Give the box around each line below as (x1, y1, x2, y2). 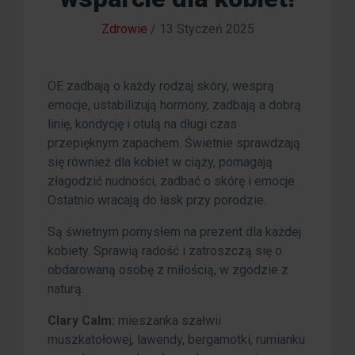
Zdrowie (101, 21, 147, 37)
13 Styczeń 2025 (158, 21, 254, 37)
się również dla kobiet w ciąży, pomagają (48, 155, 273, 170)
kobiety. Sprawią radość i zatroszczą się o (48, 243, 282, 259)
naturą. (48, 281, 84, 297)
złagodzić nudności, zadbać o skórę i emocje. (48, 174, 297, 189)
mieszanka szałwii (115, 313, 221, 329)
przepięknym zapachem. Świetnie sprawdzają (48, 136, 300, 151)
